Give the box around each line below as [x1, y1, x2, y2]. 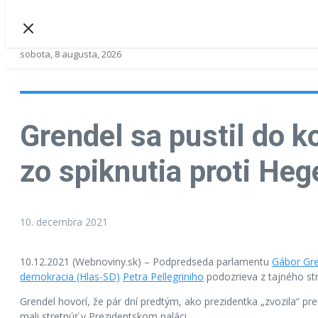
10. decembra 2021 [20, 214, 108, 229]
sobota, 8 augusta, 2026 [20, 48, 121, 60]
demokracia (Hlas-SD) [20, 269, 120, 283]
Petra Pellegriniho [123, 269, 204, 283]
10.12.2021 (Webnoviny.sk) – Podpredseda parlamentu [20, 254, 272, 268]
